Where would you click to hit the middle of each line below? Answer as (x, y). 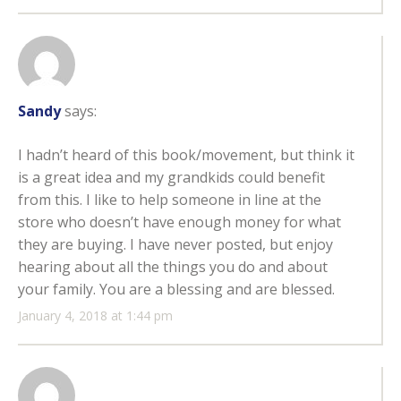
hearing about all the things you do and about (173, 267)
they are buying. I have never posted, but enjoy (175, 245)
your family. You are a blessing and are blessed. (176, 290)
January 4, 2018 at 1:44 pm (95, 316)
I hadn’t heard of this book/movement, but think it (186, 155)
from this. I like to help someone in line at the (170, 200)
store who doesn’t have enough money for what (179, 222)
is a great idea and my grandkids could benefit (171, 178)
